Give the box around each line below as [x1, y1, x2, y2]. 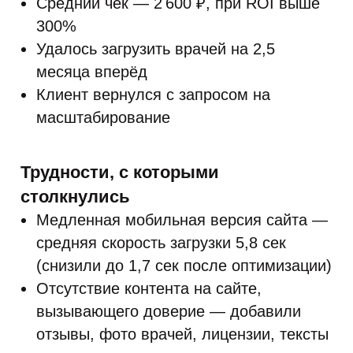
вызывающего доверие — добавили [36, 303, 301, 320]
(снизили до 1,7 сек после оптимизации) [36, 257, 332, 274]
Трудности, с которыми [20, 162, 219, 182]
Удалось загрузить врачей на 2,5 [36, 40, 275, 58]
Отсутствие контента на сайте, [36, 280, 262, 297]
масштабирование [36, 109, 170, 126]
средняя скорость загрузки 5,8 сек [36, 234, 286, 251]
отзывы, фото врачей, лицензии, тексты [36, 325, 329, 343]
